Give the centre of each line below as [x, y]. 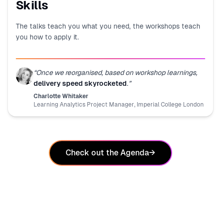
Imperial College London [170, 104]
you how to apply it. [47, 37]
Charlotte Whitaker [61, 96]
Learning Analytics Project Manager [84, 104]
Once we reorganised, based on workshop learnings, [117, 72]
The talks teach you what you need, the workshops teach [108, 26]
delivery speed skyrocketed [80, 83]
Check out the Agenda [107, 152]
